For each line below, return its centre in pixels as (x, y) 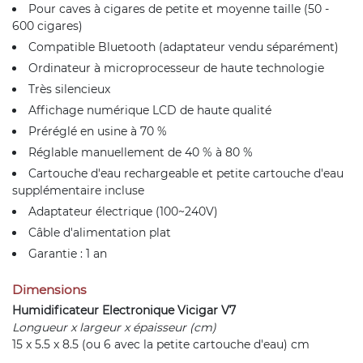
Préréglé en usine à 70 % (98, 131)
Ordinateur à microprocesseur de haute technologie (176, 68)
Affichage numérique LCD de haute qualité (150, 110)
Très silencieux (69, 89)
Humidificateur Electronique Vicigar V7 (124, 310)
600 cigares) (47, 26)
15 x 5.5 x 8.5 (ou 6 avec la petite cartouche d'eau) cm (161, 344)
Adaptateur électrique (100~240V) (123, 211)
